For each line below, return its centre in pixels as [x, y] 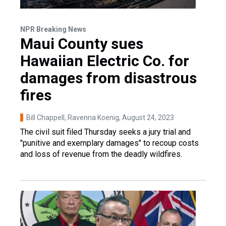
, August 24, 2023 [147, 117]
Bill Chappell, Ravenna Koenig [73, 117]
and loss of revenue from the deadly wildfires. [101, 154]
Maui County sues [82, 43]
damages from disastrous [108, 78]
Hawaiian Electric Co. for [105, 61]
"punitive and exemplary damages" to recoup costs [109, 143]
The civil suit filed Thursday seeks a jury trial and [105, 132]
